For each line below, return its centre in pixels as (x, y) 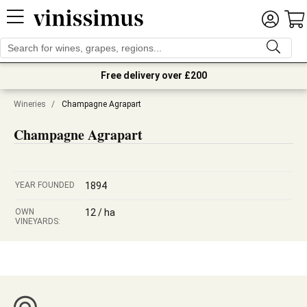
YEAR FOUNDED (45, 185)
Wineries (30, 104)
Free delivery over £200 (153, 75)
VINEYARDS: (38, 221)
